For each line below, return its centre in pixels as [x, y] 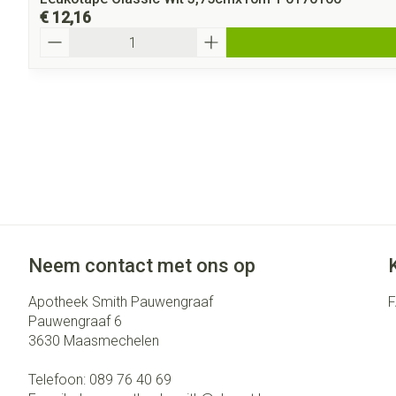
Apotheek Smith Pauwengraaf [121, 302]
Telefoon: [59, 380]
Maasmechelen [111, 341]
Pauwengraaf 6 [75, 321]
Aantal [59, 35]
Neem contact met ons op [142, 266]
